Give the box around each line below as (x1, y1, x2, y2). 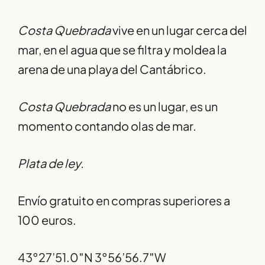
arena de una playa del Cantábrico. (18, 62, 206, 77)
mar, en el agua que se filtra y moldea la (18, 42, 227, 57)
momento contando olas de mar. (18, 118, 196, 134)
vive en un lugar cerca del (111, 22, 247, 38)
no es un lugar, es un (111, 99, 218, 114)
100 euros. (18, 212, 76, 228)
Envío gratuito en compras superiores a (18, 193, 230, 208)
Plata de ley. (18, 156, 84, 171)
